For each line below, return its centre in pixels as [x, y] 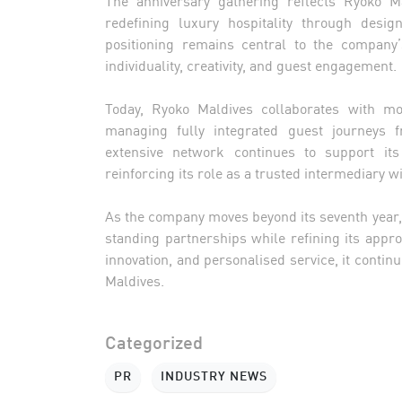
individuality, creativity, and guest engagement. [251, 64]
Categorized [154, 344]
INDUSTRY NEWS [214, 376]
